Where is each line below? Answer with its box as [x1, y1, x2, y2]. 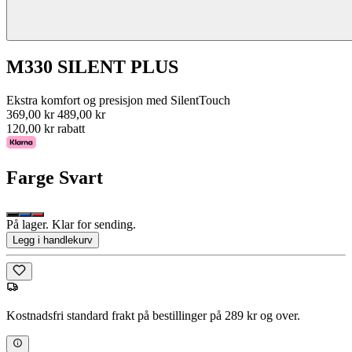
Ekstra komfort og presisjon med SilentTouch [6, 93, 230, 107]
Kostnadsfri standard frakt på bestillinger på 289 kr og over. [6, 308, 300, 322]
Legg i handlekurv [13, 234, 93, 247]
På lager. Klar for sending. [6, 218, 136, 232]
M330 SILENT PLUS [6, 56, 178, 77]
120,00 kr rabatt [6, 121, 85, 135]
